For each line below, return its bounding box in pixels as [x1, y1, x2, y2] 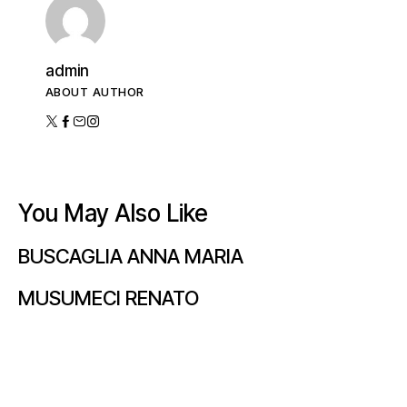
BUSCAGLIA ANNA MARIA [18, 244, 243, 269]
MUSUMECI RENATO [18, 286, 199, 311]
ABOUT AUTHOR [45, 84, 144, 99]
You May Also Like [18, 198, 208, 227]
